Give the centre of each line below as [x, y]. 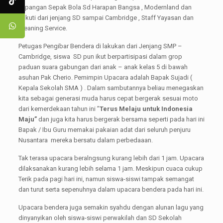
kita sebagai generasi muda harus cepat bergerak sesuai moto [108, 98]
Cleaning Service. [43, 28]
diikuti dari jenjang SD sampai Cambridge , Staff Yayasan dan [106, 18]
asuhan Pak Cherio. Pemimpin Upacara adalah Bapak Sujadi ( [105, 77]
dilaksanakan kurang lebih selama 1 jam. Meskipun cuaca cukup [110, 168]
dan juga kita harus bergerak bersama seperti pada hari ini [120, 119]
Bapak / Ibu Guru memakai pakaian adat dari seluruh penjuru [104, 130]
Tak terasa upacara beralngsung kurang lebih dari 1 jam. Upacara [111, 158]
